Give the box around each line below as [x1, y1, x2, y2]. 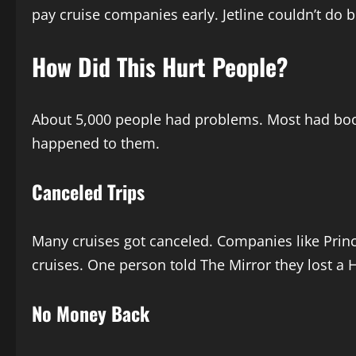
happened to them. [32, 133, 160, 153]
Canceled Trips [32, 176, 145, 206]
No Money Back [32, 298, 149, 327]
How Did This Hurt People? [32, 48, 288, 84]
